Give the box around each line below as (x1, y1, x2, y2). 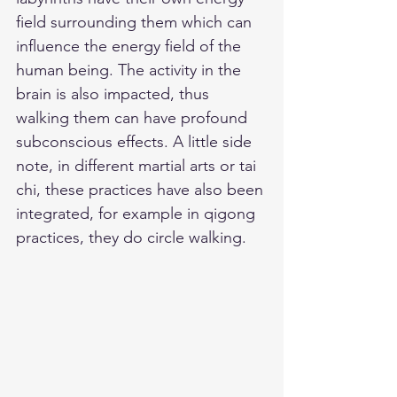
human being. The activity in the (16, 59, 245, 80)
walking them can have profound (16, 107, 252, 128)
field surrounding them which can (16, 12, 256, 32)
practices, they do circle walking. (16, 227, 251, 247)
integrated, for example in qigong (16, 203, 260, 223)
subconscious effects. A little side (16, 131, 256, 152)
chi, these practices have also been (16, 179, 268, 199)
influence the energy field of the (16, 35, 245, 56)
